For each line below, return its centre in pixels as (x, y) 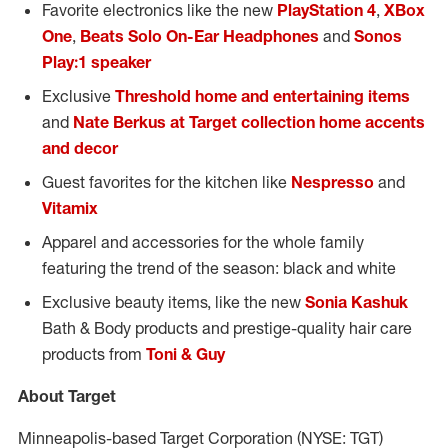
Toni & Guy (185, 354)
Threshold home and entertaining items (262, 96)
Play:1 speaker (96, 62)
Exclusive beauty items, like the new (173, 302)
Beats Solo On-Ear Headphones (199, 36)
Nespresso (332, 182)
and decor (80, 148)
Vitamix (70, 208)
